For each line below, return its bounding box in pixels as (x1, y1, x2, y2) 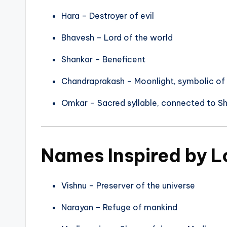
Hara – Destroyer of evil (61, 11, 154, 21)
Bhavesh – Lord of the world (61, 32, 173, 43)
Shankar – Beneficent (61, 54, 145, 65)
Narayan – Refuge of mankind (61, 202, 177, 213)
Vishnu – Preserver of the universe (61, 180, 195, 191)
